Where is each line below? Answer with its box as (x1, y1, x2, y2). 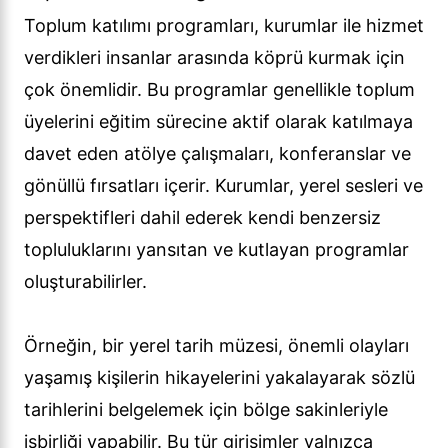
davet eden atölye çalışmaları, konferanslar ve (24, 143, 411, 165)
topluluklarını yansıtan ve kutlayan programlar (24, 239, 409, 261)
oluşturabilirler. (24, 271, 147, 293)
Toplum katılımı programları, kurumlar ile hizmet (24, 15, 424, 37)
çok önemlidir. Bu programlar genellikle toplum (24, 79, 415, 101)
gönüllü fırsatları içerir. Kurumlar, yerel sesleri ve (24, 175, 423, 197)
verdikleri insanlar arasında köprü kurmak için (24, 47, 405, 69)
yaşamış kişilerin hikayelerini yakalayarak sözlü (24, 367, 415, 389)
